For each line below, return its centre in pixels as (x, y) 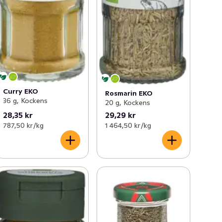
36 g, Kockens (26, 100)
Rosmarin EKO (129, 93)
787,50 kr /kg (24, 125)
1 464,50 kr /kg (128, 125)
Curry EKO (21, 91)
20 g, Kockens (127, 102)
